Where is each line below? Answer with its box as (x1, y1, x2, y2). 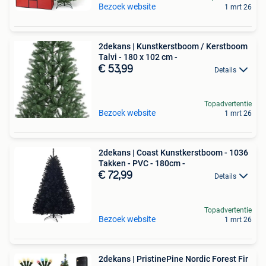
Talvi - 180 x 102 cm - (99, 52, 178, 62)
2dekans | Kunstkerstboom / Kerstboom (99, 42, 248, 51)
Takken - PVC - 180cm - (99, 159, 185, 168)
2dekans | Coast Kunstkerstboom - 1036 (99, 148, 248, 157)
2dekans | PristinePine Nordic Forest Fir (99, 254, 248, 264)
